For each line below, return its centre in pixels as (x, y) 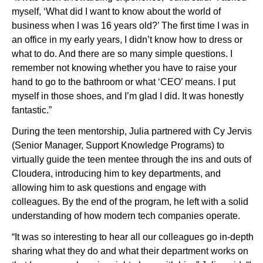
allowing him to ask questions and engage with (109, 188)
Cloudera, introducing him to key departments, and (116, 174)
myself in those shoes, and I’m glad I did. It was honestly (128, 96)
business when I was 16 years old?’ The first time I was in (130, 26)
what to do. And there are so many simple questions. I (122, 54)
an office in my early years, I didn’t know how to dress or (127, 40)
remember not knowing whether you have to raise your (124, 68)
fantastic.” (33, 110)
